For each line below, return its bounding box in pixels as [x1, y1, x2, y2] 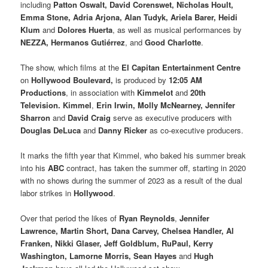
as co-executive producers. [150, 124, 244, 136]
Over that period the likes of [20, 212, 120, 224]
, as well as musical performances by [112, 24, 242, 35]
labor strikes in [20, 187, 72, 199]
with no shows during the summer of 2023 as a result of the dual [20, 175, 243, 187]
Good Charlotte [145, 36, 202, 48]
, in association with [66, 87, 138, 99]
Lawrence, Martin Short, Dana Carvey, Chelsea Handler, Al [20, 225, 234, 237]
